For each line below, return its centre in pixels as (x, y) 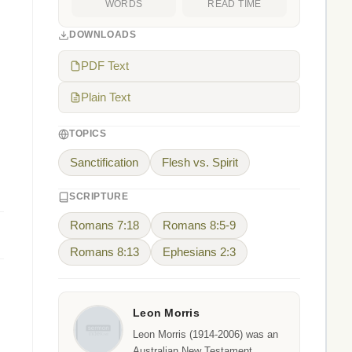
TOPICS (88, 134)
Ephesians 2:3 (199, 252)
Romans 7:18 (104, 225)
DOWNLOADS (103, 35)
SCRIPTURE (99, 196)
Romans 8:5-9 (199, 225)
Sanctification (104, 163)
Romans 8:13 (104, 252)
